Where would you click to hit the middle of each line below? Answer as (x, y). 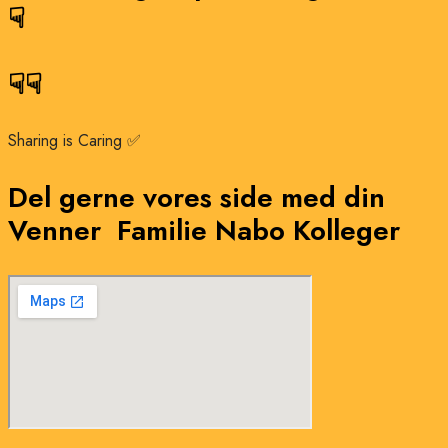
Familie (166, 231)
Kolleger (346, 231)
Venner (62, 231)
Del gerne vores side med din (196, 198)
